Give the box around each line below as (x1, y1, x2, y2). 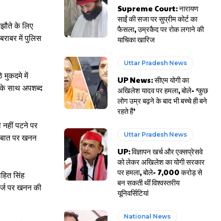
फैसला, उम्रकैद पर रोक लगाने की (117, 24, 204, 34)
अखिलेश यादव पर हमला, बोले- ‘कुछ (117, 85, 209, 95)
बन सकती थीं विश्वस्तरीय (117, 177, 180, 187)
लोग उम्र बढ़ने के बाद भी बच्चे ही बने (117, 95, 208, 106)
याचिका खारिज (117, 34, 155, 44)
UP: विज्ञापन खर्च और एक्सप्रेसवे (117, 146, 203, 156)
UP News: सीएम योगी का (117, 74, 189, 85)
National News (124, 213, 171, 220)
